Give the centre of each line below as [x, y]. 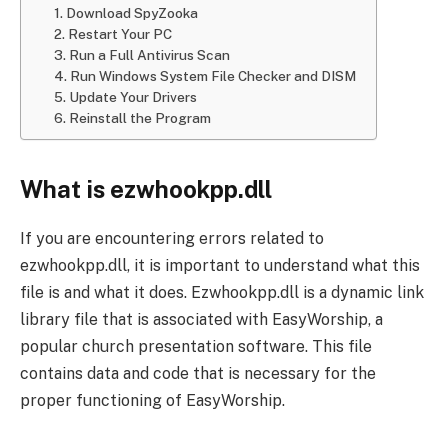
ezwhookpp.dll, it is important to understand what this [220, 265]
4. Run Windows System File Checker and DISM [204, 75]
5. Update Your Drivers [125, 96]
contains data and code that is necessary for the [198, 373]
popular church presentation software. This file [196, 346]
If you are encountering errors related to [172, 238]
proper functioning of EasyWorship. [152, 400]
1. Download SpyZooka [125, 12]
